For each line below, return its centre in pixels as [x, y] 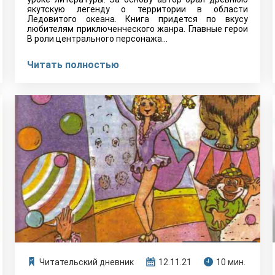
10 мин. [231, 262]
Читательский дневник [87, 262]
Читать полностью [73, 65]
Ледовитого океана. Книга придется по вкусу [137, 19]
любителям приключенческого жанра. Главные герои [137, 29]
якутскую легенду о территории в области [137, 9]
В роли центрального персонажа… [97, 39]
